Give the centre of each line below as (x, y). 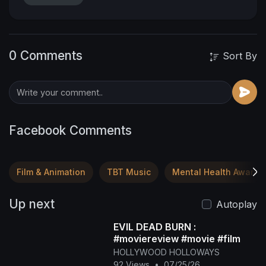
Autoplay (237, 204)
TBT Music (129, 172)
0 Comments (46, 56)
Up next (32, 204)
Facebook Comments (70, 130)
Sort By (238, 56)
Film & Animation (51, 172)
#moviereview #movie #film (177, 239)
